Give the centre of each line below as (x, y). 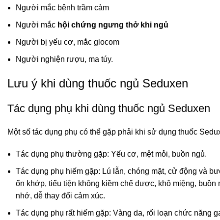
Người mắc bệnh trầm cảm (62, 8)
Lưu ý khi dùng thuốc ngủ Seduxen (98, 83)
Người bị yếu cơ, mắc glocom (68, 42)
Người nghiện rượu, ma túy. (64, 59)
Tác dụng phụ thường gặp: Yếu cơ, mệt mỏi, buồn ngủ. (111, 154)
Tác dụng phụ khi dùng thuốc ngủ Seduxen (109, 109)
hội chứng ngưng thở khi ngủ (113, 25)
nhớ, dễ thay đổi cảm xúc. (60, 196)
